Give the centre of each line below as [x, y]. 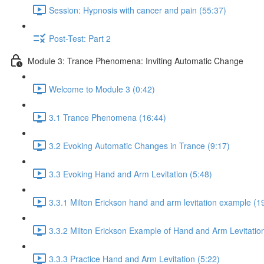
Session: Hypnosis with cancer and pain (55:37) [138, 10]
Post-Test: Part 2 [80, 38]
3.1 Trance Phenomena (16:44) [108, 117]
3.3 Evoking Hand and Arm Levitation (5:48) [131, 174]
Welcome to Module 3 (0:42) [102, 89]
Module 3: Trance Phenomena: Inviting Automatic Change [136, 60]
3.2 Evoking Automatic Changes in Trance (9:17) [139, 145]
